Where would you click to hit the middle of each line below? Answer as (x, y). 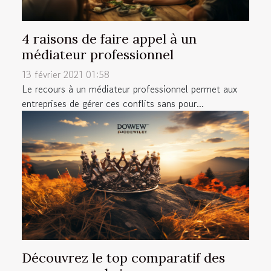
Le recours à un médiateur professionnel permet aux (129, 89)
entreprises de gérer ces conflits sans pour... (113, 103)
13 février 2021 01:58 (66, 74)
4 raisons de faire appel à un (109, 38)
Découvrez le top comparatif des (123, 258)
